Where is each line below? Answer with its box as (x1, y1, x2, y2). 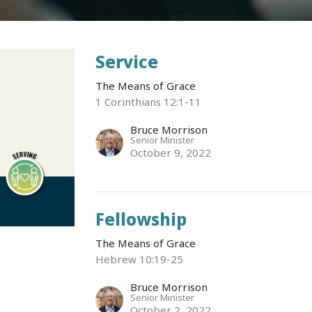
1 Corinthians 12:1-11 (95, 95, 202, 109)
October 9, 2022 (130, 146, 212, 159)
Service (95, 50, 159, 73)
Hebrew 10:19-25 (95, 252, 184, 266)
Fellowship (95, 208, 187, 231)
